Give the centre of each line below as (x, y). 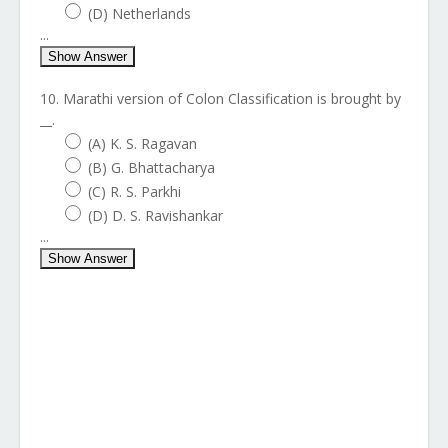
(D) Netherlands (139, 13)
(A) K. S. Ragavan (142, 143)
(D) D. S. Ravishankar (155, 215)
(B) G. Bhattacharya (151, 167)
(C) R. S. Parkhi (134, 191)
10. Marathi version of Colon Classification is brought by (220, 98)
